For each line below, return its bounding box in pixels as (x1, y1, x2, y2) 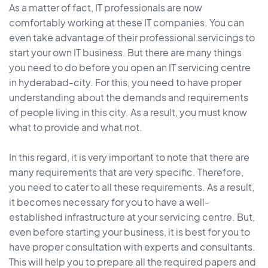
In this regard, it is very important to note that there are (9, 151, 249, 164)
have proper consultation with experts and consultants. (9, 240, 255, 254)
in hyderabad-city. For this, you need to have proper (9, 76, 242, 89)
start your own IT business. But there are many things (9, 46, 242, 59)
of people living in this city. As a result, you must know (9, 106, 247, 119)
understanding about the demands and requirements (9, 91, 248, 104)
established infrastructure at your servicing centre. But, (9, 211, 255, 224)
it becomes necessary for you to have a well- (9, 196, 209, 209)
